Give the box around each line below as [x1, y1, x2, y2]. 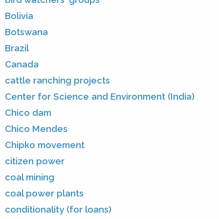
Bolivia [5, 11, 33, 22]
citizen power [5, 156, 65, 167]
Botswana [5, 27, 48, 38]
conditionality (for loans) [5, 204, 111, 215]
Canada [5, 59, 39, 70]
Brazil [5, 43, 29, 54]
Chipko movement [5, 140, 85, 151]
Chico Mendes [5, 124, 67, 134]
